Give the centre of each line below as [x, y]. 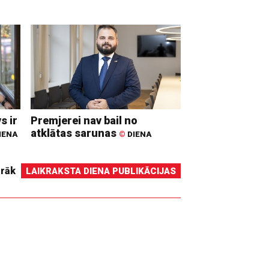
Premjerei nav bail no [84, 120]
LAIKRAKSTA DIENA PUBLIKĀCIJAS [101, 171]
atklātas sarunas [75, 133]
